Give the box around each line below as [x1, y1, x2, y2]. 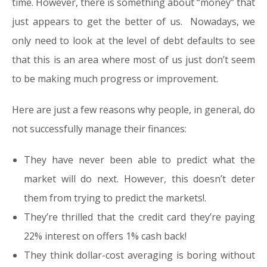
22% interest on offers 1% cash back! [24, 229, 187, 243]
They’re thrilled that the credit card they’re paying [24, 210, 255, 223]
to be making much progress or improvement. [12, 72, 218, 85]
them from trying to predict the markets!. [24, 191, 206, 204]
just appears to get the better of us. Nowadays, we [12, 15, 255, 28]
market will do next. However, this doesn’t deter [24, 172, 255, 185]
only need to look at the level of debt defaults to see [12, 34, 255, 47]
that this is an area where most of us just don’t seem [12, 53, 255, 66]
